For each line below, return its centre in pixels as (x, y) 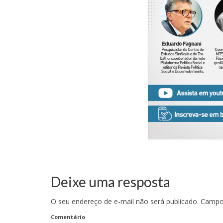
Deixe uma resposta (111, 182)
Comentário (68, 217)
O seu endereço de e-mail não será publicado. (125, 201)
